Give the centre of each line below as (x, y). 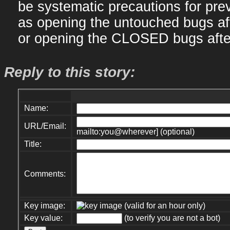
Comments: (45, 174)
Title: (33, 144)
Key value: (44, 218)
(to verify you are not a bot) (171, 218)
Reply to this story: (70, 72)
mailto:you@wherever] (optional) (136, 131)
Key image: (45, 205)
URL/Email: (45, 126)
